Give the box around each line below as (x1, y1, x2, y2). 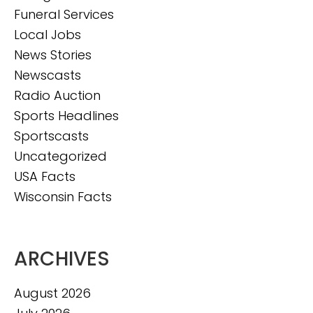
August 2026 (14, 284, 91, 302)
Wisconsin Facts (14, 188, 112, 205)
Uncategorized (14, 147, 107, 165)
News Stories (14, 46, 92, 64)
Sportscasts (14, 127, 89, 145)
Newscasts (14, 66, 81, 84)
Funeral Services (14, 6, 114, 23)
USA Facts (14, 168, 75, 185)
